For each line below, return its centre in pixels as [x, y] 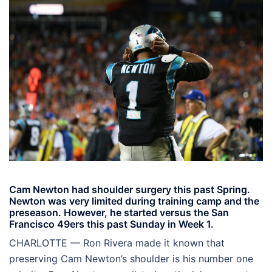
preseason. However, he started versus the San [119, 212]
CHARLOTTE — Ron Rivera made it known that [117, 243]
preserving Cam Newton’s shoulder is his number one [131, 258]
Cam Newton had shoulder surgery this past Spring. [130, 189]
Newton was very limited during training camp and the [134, 201]
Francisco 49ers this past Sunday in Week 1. [111, 224]
